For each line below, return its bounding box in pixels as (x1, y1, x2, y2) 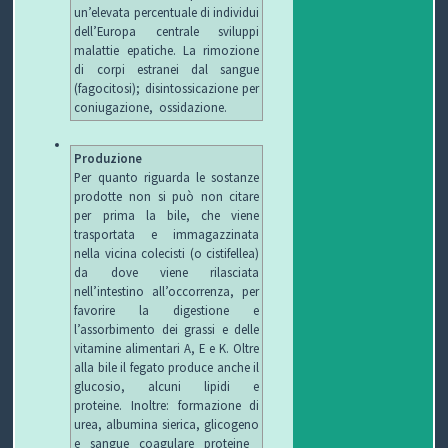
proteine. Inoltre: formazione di (74, 397, 260, 414)
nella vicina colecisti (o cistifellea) (74, 245, 260, 262)
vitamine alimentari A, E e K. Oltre (74, 340, 260, 357)
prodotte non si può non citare (74, 188, 260, 205)
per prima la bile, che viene (74, 207, 260, 224)
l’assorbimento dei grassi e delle (74, 321, 260, 338)
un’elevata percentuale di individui (74, 4, 260, 21)
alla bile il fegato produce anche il (74, 359, 260, 376)
